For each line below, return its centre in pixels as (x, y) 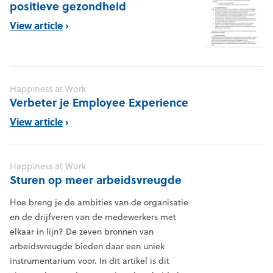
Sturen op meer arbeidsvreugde (96, 180)
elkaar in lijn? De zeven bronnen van (82, 232)
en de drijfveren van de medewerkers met (93, 217)
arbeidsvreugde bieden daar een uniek (87, 246)
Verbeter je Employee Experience (99, 103)
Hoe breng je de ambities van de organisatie (99, 203)
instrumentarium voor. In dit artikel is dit (90, 261)
